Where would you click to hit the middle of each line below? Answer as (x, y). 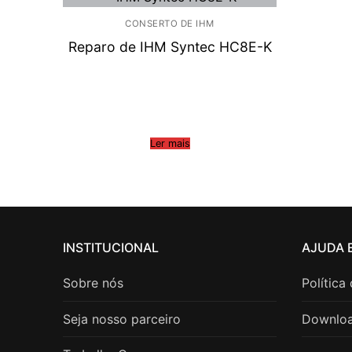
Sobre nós (93, 283)
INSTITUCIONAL (111, 248)
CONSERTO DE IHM (170, 23)
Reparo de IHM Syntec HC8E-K (170, 47)
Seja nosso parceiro (122, 319)
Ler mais (170, 144)
